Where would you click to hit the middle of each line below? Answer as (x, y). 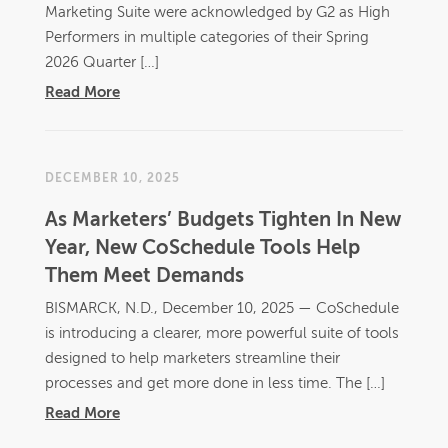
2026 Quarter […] (102, 62)
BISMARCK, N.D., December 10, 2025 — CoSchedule (222, 308)
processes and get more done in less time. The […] (215, 383)
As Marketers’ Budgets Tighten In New (223, 221)
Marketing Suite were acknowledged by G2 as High (217, 12)
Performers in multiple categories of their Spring (207, 37)
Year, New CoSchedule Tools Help (202, 249)
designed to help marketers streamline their (192, 358)
